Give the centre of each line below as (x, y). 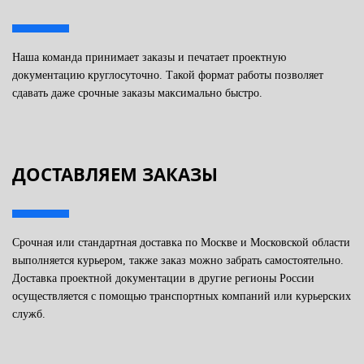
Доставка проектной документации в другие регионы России (163, 278)
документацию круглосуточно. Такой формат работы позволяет (168, 75)
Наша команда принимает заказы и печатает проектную (149, 57)
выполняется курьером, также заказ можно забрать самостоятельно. (178, 260)
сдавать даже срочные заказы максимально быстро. (137, 93)
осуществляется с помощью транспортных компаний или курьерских (182, 296)
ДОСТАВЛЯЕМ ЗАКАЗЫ (115, 173)
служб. (29, 314)
